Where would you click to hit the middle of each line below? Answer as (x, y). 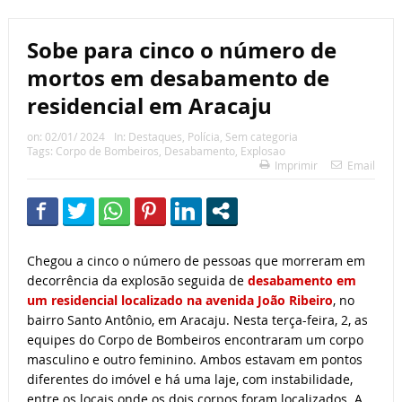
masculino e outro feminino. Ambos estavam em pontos (194, 360)
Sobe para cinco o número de (181, 51)
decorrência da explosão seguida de (137, 281)
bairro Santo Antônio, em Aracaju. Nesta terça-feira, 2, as (197, 320)
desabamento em (301, 281)
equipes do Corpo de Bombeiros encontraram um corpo (195, 340)
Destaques (155, 137)
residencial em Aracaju (149, 106)
